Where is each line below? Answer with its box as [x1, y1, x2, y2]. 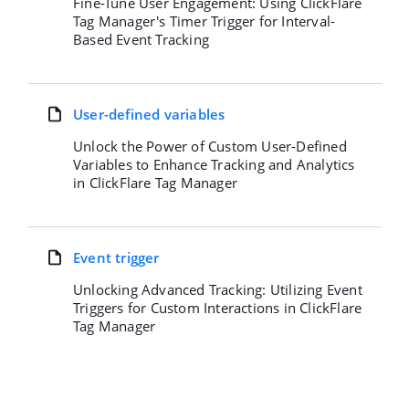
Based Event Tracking [73, 30, 209, 48]
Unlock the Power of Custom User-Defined [73, 137, 347, 155]
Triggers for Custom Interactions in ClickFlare [73, 299, 362, 317]
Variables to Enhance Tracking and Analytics [73, 155, 355, 173]
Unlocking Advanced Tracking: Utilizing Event [73, 280, 362, 299]
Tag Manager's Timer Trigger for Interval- [73, 12, 336, 30]
